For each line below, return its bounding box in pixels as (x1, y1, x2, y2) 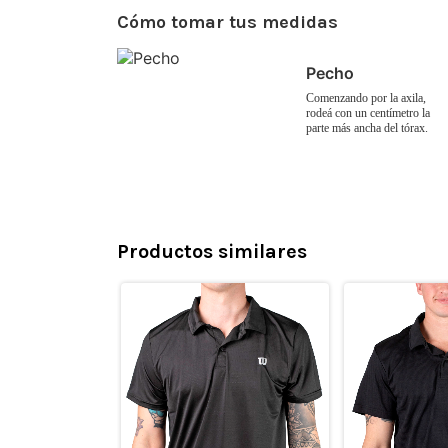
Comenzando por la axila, (306, 91, 426, 106)
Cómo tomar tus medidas (117, 11, 338, 34)
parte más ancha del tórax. (306, 121, 428, 136)
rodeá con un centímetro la (306, 106, 430, 121)
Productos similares (117, 240, 307, 264)
